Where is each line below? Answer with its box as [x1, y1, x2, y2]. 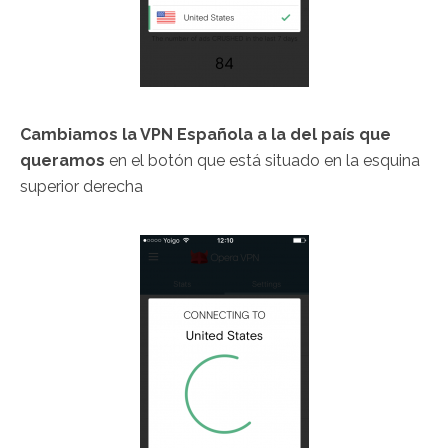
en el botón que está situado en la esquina [105, 151, 420, 171]
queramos [20, 151, 105, 171]
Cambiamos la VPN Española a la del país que [20, 125, 391, 145]
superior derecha [20, 177, 143, 197]
